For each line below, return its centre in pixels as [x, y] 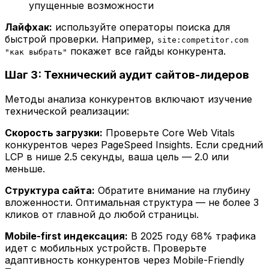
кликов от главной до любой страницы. [102, 215]
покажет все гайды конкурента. [147, 51]
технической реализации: [67, 111]
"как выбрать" [36, 52]
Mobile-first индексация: [66, 236]
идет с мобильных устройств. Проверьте [106, 248]
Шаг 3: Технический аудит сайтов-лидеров [127, 75]
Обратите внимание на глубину [173, 191]
